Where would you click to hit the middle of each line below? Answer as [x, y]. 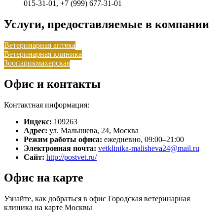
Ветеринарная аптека [40, 45]
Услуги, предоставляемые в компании [107, 24]
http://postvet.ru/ [72, 157]
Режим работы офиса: [63, 139]
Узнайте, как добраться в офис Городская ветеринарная [97, 199]
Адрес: [36, 130]
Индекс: [38, 121]
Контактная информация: [47, 105]
